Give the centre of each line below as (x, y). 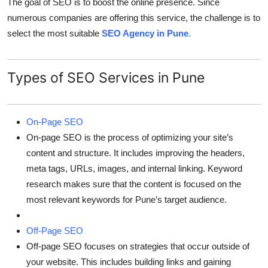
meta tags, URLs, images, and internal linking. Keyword (134, 169)
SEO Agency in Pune (145, 33)
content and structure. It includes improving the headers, (135, 153)
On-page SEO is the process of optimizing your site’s (130, 138)
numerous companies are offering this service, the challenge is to (134, 18)
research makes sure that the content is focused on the (134, 184)
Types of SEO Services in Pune (106, 78)
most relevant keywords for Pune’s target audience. (127, 200)
